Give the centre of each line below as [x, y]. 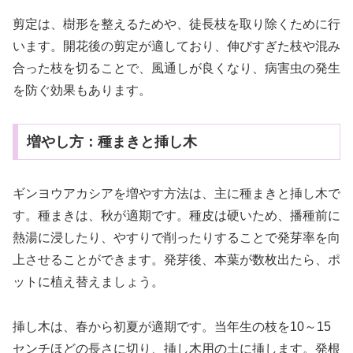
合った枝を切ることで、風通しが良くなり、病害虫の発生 [176, 68]
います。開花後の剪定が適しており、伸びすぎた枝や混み [176, 46]
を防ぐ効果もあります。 [82, 90]
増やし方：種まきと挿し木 [111, 142]
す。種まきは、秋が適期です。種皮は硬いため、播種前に [176, 216]
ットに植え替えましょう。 [88, 282]
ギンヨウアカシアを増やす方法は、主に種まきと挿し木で [176, 194]
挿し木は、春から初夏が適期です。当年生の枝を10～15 [172, 326]
